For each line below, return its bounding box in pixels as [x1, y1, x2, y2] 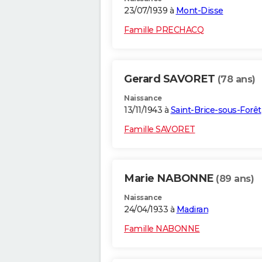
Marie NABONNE [124, 172, 216, 185]
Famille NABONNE [124, 223, 200, 235]
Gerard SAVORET [124, 73, 218, 86]
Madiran [176, 204, 208, 215]
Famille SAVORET [124, 124, 195, 135]
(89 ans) [216, 173, 254, 185]
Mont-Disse [175, 5, 223, 16]
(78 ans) [217, 74, 256, 85]
